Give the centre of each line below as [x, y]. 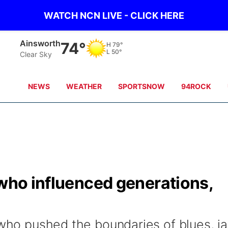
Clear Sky [36, 54]
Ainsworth [40, 43]
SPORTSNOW [142, 86]
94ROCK [196, 86]
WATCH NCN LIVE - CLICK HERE [114, 15]
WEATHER [84, 86]
